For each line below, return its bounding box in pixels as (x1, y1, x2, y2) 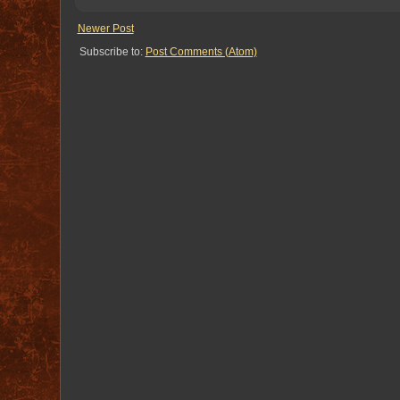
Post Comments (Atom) (145, 46, 257, 59)
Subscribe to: (79, 46, 146, 59)
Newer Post (77, 22, 134, 36)
